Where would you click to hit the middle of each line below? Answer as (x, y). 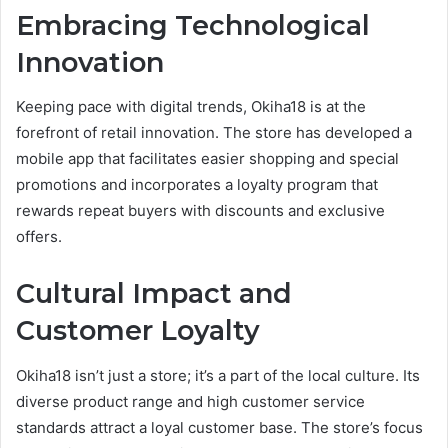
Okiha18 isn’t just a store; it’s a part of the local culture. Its (218, 375)
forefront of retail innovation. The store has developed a (214, 133)
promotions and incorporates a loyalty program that (197, 185)
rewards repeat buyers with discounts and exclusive (200, 211)
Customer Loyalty (138, 331)
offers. (39, 237)
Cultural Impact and (154, 294)
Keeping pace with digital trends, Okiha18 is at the (191, 107)
